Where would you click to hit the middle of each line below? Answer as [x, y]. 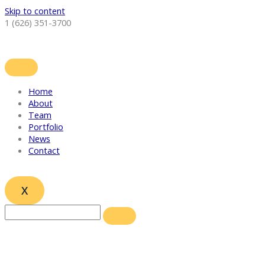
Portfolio [46, 126]
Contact [44, 150]
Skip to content [35, 11]
